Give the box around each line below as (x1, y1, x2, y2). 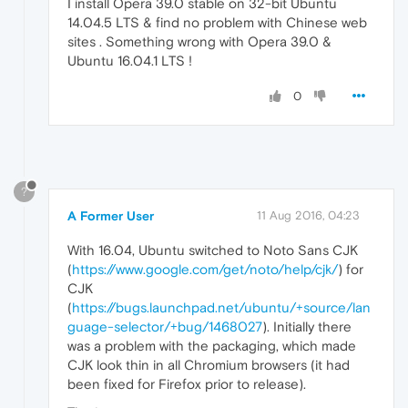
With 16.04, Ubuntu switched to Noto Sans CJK (67, 242, 358, 259)
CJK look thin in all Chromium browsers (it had (67, 357, 350, 373)
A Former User (67, 209, 154, 224)
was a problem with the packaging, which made (67, 338, 356, 354)
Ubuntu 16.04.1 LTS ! (67, 53, 192, 69)
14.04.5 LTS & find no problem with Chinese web (67, 15, 367, 31)
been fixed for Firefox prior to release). (67, 376, 306, 393)
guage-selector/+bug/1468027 (67, 319, 262, 335)
